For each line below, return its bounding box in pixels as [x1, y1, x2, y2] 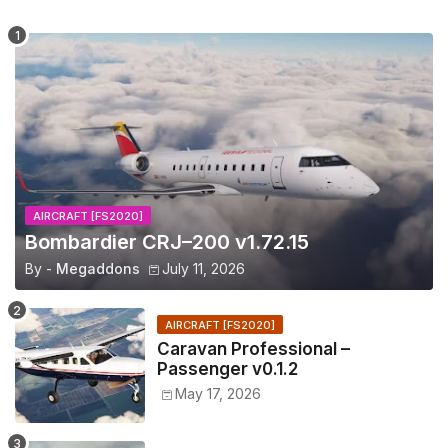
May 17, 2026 [175, 385, 261, 403]
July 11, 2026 [162, 260, 245, 278]
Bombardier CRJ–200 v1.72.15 [25, 230, 309, 255]
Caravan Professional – [157, 339, 350, 360]
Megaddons [56, 260, 140, 278]
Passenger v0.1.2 [157, 359, 298, 380]
